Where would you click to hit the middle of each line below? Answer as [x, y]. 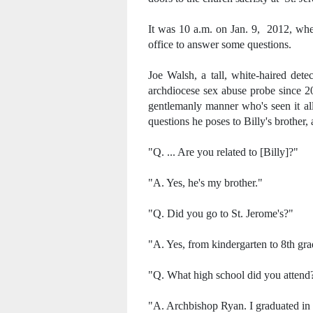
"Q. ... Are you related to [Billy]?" [223, 152]
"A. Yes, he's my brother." [205, 183]
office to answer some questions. [220, 44]
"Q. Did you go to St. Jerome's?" [221, 213]
